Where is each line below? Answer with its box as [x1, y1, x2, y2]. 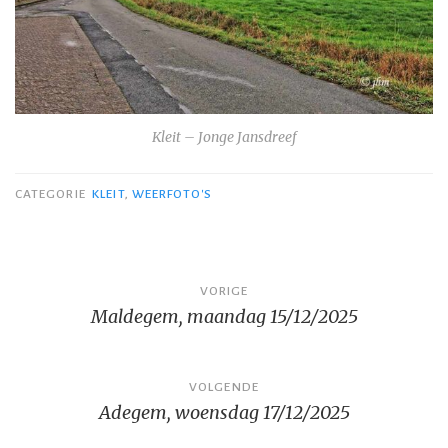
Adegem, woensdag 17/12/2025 [98, 400, 350, 424]
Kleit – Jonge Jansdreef [151, 128, 297, 147]
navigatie [14, 307, 136, 343]
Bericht [14, 265, 109, 301]
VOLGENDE [189, 379, 259, 394]
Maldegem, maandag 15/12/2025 [90, 304, 358, 328]
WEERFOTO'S [131, 186, 213, 201]
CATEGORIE [15, 186, 89, 201]
